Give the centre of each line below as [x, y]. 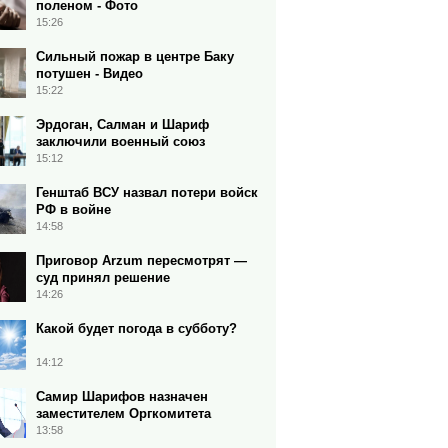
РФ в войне [73, 209]
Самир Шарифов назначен [122, 396]
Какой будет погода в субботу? [136, 328]
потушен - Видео [89, 73]
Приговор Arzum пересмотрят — [141, 260]
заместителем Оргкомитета [123, 413]
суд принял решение [103, 277]
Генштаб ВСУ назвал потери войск [147, 192]
